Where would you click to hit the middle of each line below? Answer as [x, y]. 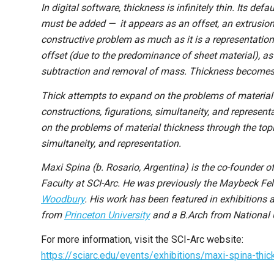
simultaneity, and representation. [111, 143]
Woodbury [63, 199]
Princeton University [107, 215]
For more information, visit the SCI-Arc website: [142, 239]
